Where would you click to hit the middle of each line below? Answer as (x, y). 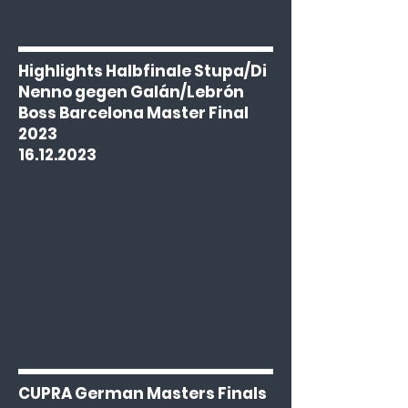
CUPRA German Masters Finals (143, 393)
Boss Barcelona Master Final (133, 113)
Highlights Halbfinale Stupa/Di (143, 71)
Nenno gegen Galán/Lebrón (131, 92)
